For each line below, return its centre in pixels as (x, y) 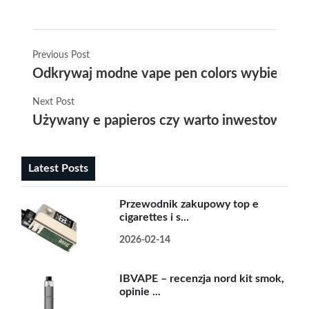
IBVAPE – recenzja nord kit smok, (202, 279)
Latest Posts (58, 169)
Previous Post (61, 56)
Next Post (53, 102)
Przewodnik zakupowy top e (189, 205)
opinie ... (140, 292)
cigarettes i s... (154, 218)
